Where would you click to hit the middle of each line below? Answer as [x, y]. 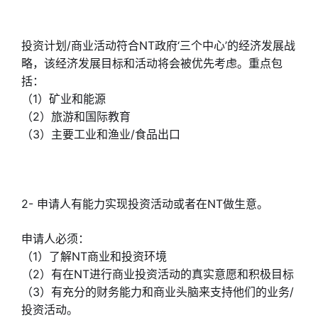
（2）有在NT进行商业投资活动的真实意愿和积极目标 [158, 274]
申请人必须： [55, 238]
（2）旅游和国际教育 [76, 116]
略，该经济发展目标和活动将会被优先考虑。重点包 [152, 63]
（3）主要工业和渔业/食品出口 [101, 134]
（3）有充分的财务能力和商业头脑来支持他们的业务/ [158, 292]
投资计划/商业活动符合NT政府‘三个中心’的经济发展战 [158, 45]
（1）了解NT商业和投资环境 [94, 256]
